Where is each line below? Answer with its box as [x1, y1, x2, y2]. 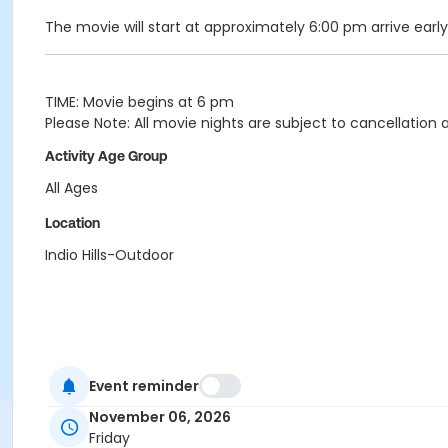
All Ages [45, 178, 98, 198]
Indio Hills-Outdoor [45, 245, 174, 265]
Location [45, 215, 100, 231]
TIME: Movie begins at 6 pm [45, 92, 234, 112]
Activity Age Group [45, 148, 168, 164]
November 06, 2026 [89, 407, 231, 428]
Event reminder [89, 375, 199, 396]
